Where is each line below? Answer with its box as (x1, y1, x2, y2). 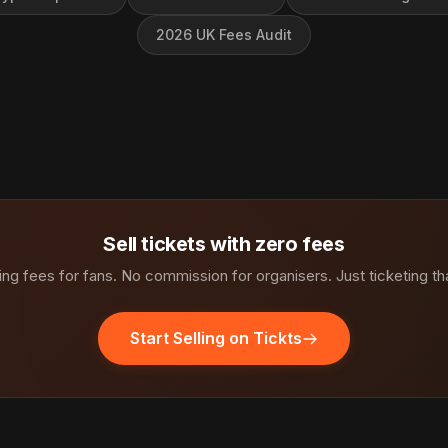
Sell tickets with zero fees (103, 232, 345, 256)
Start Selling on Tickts (130, 328, 302, 348)
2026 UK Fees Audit (156, 26, 292, 43)
